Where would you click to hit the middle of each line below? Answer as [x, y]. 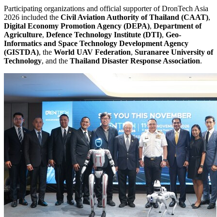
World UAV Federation [92, 52]
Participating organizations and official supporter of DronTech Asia [106, 9]
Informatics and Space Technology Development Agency [96, 44]
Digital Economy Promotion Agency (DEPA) [77, 26]
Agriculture [23, 35]
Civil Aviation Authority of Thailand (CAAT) [134, 17]
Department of [178, 26]
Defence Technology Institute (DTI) [104, 35]
